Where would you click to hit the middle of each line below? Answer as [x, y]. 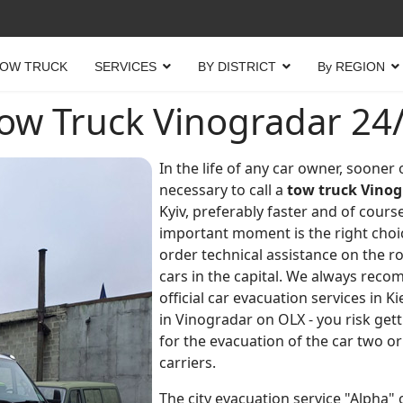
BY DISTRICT [237, 67]
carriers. [188, 363]
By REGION [351, 67]
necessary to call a [223, 190]
